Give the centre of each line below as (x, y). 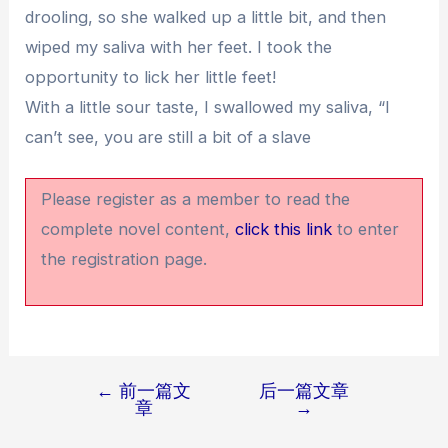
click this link (284, 228)
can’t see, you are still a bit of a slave (168, 136)
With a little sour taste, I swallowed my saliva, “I (208, 106)
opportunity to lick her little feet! (151, 76)
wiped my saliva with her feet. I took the (179, 46)
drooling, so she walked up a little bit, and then (206, 16)
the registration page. (124, 258)
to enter (366, 228)
